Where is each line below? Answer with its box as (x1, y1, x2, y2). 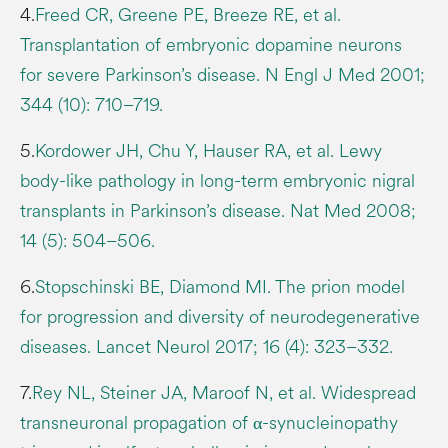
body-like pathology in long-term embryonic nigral (20, 167, 415, 194)
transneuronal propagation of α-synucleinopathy (20, 409, 398, 436)
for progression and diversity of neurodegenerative (20, 303, 420, 330)
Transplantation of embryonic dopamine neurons (20, 31, 402, 58)
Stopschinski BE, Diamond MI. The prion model (35, 273, 405, 300)
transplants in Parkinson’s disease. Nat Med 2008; (20, 197, 416, 224)
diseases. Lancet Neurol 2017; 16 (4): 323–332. (20, 333, 393, 360)
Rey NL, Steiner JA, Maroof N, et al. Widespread (32, 379, 416, 406)
